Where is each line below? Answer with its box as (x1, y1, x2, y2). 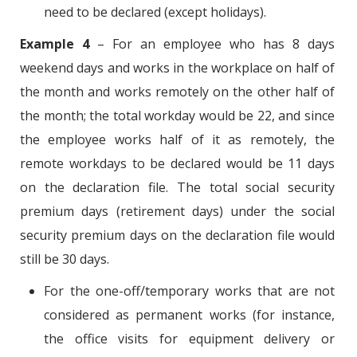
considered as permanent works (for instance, (44, 305, 335, 324)
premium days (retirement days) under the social (20, 202, 335, 220)
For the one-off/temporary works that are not (44, 281, 335, 300)
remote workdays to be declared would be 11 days (20, 154, 335, 172)
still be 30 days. (20, 249, 109, 268)
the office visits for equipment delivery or (44, 329, 335, 347)
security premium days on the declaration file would (20, 226, 335, 244)
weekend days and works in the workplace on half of (20, 58, 335, 76)
